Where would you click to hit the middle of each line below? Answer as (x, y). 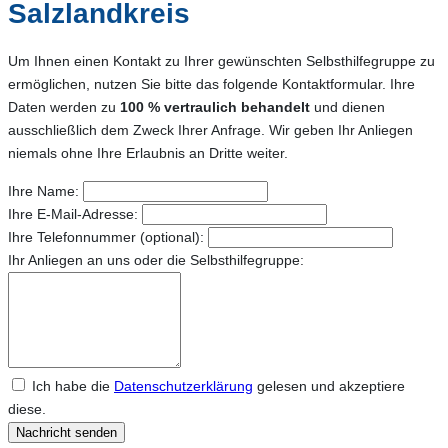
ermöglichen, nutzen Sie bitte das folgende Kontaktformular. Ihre (211, 84)
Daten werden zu (64, 107)
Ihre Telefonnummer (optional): (106, 236)
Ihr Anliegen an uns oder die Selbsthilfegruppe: (156, 259)
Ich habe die (73, 385)
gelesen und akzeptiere (329, 385)
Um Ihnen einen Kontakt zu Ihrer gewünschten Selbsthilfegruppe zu (221, 61)
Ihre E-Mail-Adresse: (73, 213)
